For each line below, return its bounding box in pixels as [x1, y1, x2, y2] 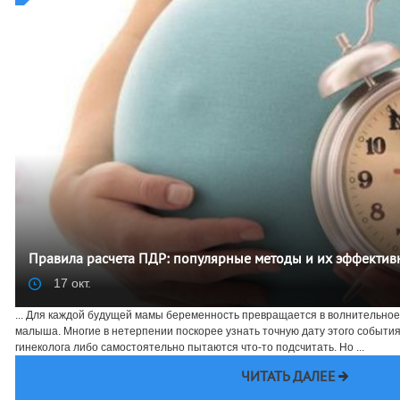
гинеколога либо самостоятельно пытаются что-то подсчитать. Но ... [15, 340, 364, 354]
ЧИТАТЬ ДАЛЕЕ [240, 371, 336, 384]
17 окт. [50, 276, 91, 291]
